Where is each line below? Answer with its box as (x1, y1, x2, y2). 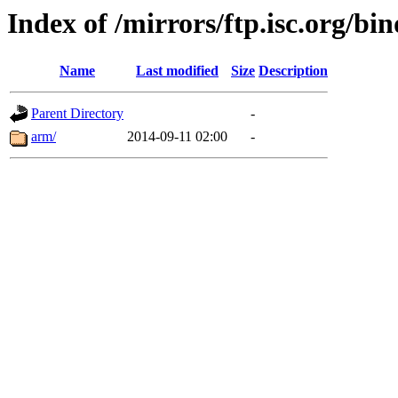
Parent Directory (31, 106, 123, 122)
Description (259, 63, 328, 79)
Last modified (136, 63, 219, 79)
